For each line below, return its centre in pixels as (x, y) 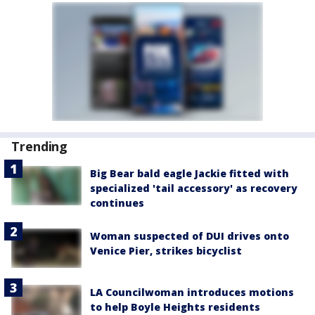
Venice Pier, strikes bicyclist (166, 251)
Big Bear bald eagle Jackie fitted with (189, 173)
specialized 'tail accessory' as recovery (194, 188)
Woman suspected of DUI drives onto (189, 236)
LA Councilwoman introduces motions (192, 292)
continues (117, 203)
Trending (40, 146)
